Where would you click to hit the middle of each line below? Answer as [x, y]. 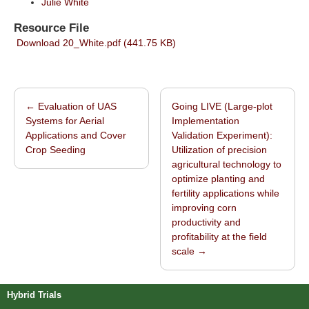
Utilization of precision [220, 149]
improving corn [205, 207]
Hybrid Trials [34, 295]
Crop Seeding [56, 149]
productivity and [207, 222]
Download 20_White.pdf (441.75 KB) [95, 42]
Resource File [51, 28]
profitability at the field [220, 236]
